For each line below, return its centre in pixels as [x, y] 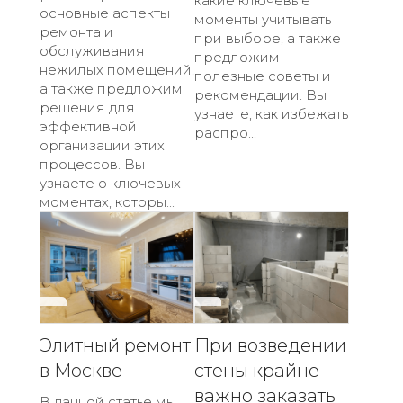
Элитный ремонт [115, 345]
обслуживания [92, 51]
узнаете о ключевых [110, 184]
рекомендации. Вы [260, 95]
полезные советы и [263, 76]
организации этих [102, 146]
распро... [225, 133]
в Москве [81, 370]
